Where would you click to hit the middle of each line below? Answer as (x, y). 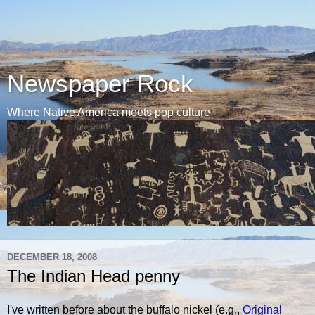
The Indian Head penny (94, 276)
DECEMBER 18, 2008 (52, 257)
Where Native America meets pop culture (109, 112)
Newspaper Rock (100, 84)
